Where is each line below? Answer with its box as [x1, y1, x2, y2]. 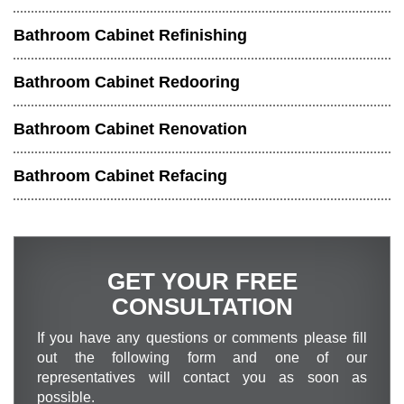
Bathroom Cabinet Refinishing [14, 26, 247, 45]
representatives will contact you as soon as [37, 370, 367, 386]
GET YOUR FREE [106, 268, 298, 296]
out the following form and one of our [37, 350, 367, 366]
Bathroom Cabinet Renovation [14, 120, 247, 139]
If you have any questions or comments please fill [37, 330, 367, 346]
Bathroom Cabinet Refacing [14, 167, 227, 186]
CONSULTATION [111, 293, 293, 321]
